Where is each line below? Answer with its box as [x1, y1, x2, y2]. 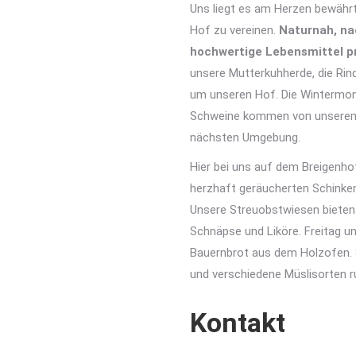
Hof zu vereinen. [190, 23, 279, 37]
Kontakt [190, 307, 285, 339]
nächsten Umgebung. [190, 130, 304, 145]
